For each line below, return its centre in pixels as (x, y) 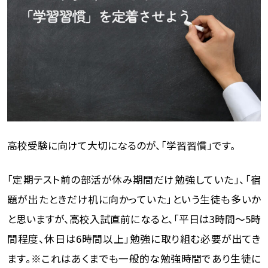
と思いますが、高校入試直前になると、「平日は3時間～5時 (134, 219)
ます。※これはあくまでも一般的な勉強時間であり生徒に (134, 258)
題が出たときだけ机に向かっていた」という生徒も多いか (134, 199)
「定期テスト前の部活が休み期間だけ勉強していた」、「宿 (134, 179)
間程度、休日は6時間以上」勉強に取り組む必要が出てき (134, 238)
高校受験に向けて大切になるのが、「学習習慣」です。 (121, 145)
